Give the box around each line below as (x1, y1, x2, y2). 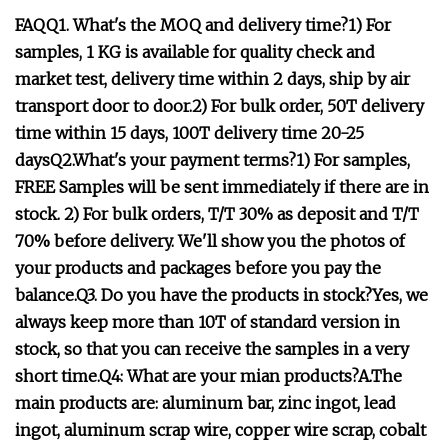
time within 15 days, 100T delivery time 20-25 (15, 123, 364, 143)
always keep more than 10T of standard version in (15, 312, 400, 332)
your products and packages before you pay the (15, 258, 381, 278)
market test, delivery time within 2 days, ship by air (15, 69, 410, 89)
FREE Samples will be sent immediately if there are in (15, 177, 429, 197)
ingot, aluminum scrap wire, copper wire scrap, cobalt (15, 420, 426, 440)
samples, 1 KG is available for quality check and (15, 42, 375, 62)
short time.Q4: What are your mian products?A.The (15, 366, 402, 386)
